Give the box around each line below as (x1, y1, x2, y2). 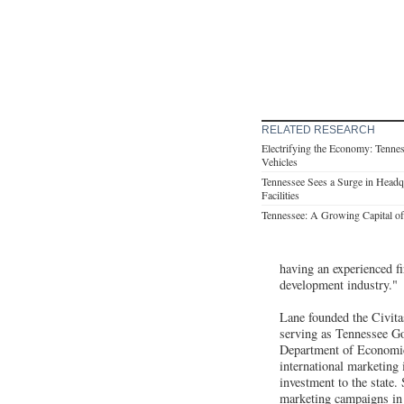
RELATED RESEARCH (262, 123, 375, 136)
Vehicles (262, 153, 298, 169)
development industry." (280, 275, 398, 293)
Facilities (262, 187, 299, 202)
